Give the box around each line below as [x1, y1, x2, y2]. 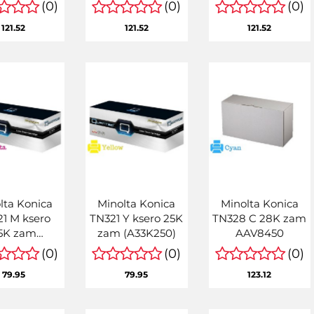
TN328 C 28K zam [212, 212, 307, 226]
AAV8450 [235, 226, 284, 240]
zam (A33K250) [97, 226, 176, 240]
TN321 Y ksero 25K [90, 212, 184, 226]
